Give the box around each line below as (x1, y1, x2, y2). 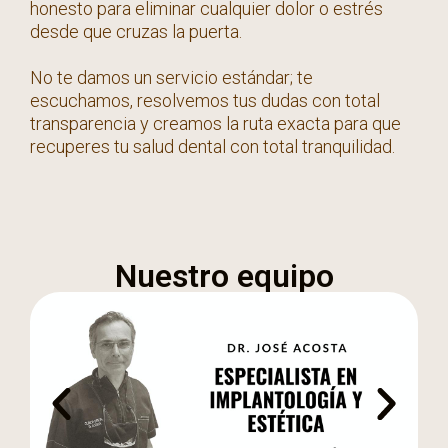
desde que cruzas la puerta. (30, 21, 242, 42)
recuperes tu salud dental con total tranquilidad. (30, 136, 395, 157)
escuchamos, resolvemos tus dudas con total (30, 90, 380, 111)
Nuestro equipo (114, 257, 334, 295)
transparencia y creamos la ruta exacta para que (30, 113, 401, 134)
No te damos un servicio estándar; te (30, 67, 313, 88)
